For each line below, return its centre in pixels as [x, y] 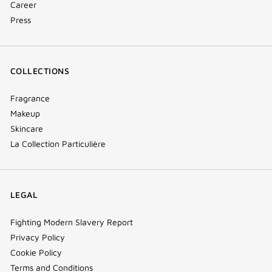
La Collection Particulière [58, 144]
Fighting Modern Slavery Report [72, 222]
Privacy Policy [38, 237]
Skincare [27, 129]
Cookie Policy [36, 253]
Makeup [25, 114]
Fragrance [30, 98]
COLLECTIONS [40, 71]
